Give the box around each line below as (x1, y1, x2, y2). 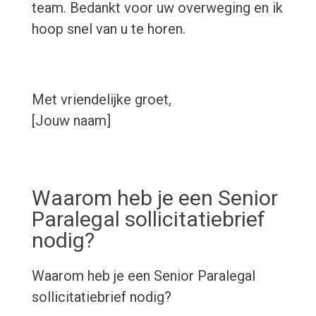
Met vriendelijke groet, (31, 91, 171, 109)
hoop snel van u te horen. (31, 20, 186, 38)
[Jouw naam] (31, 112, 111, 130)
